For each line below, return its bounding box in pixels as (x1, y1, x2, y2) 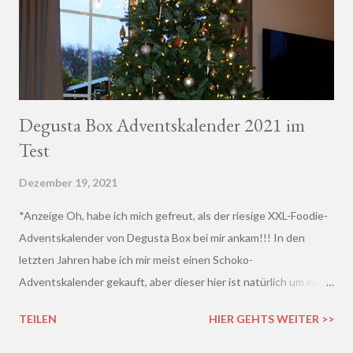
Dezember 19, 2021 (19, 175, 117, 189)
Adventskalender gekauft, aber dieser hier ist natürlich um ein (19, 274, 321, 288)
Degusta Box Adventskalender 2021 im (19, 112, 305, 137)
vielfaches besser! (19, 296, 109, 310)
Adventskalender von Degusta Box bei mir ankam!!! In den (19, 230, 305, 244)
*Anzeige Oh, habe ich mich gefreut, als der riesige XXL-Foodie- (19, 208, 328, 222)
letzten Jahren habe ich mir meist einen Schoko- (19, 252, 253, 266)
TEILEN (19, 311, 57, 325)
